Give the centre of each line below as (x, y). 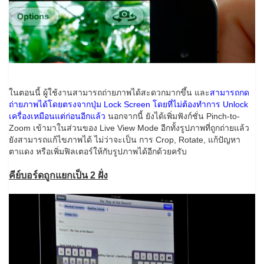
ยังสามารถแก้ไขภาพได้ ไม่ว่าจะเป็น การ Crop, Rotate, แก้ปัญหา (125, 139)
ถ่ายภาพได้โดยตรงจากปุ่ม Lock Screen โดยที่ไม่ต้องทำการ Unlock (128, 104)
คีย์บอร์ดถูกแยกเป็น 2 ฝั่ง (58, 175)
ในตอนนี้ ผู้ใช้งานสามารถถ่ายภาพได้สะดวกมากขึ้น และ (109, 92)
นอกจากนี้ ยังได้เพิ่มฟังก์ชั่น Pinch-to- (173, 116)
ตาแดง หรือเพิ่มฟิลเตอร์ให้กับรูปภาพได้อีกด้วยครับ (98, 151)
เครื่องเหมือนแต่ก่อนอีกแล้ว (57, 116)
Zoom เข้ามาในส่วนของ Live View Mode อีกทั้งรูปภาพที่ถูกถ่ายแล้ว (129, 128)
